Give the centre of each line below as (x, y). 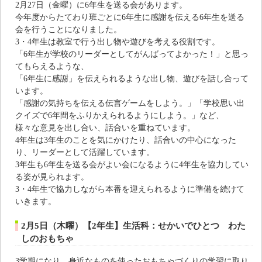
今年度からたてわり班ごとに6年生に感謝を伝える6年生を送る (130, 17)
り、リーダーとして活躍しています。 (85, 152)
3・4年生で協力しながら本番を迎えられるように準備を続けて (130, 189)
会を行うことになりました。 (68, 29)
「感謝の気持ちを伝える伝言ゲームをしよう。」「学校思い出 (130, 103)
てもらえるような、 (52, 66)
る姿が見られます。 (52, 176)
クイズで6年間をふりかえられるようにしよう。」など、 (120, 115)
